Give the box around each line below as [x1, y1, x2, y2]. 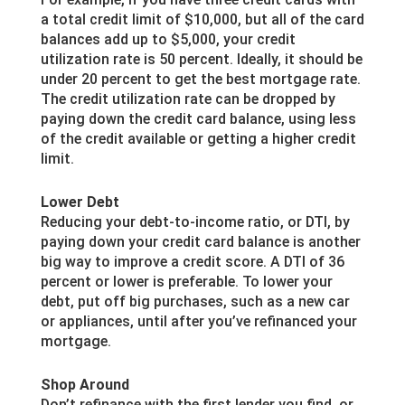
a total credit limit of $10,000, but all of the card [40, 10, 364, 28]
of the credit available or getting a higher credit [40, 129, 356, 147]
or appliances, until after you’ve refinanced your [40, 312, 357, 330]
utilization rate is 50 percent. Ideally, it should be [40, 50, 363, 68]
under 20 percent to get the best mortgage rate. [40, 70, 361, 88]
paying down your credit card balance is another [40, 232, 361, 250]
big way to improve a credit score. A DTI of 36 [40, 252, 344, 270]
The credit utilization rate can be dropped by [40, 89, 335, 108]
